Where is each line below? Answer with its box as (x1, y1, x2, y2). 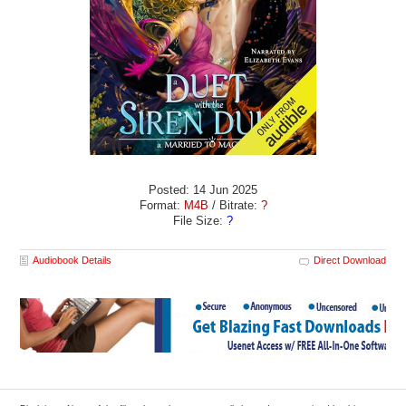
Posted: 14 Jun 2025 (149, 183, 257, 197)
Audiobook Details (33, 255, 112, 266)
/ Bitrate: (208, 198, 261, 212)
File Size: (173, 214, 227, 227)
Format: (139, 198, 184, 212)
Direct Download (313, 255, 386, 266)
